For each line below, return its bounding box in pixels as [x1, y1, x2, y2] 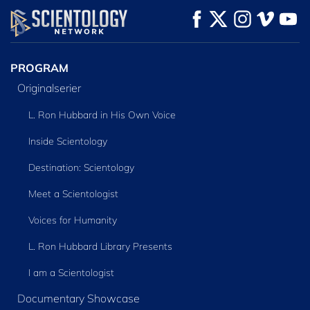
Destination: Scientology [28, 161, 134, 174]
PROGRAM [10, 60, 69, 75]
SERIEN [206, 23, 241, 35]
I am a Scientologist [28, 266, 114, 279]
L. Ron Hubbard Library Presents [28, 239, 172, 253]
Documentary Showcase [17, 291, 140, 305]
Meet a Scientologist [28, 187, 118, 200]
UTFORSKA [206, 10, 257, 21]
